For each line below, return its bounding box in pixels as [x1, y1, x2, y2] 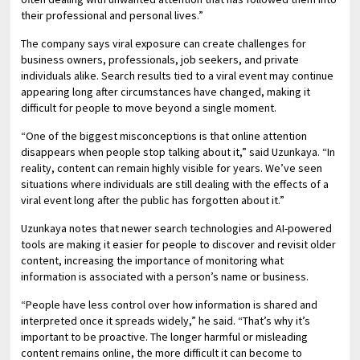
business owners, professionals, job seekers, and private [21, 52, 300, 67]
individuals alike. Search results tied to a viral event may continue [21, 68, 334, 83]
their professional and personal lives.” [21, 8, 204, 22]
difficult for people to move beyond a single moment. [21, 100, 277, 115]
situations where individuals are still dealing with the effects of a [21, 177, 329, 191]
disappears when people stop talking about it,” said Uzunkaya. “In [21, 145, 336, 159]
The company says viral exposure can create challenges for [21, 36, 307, 51]
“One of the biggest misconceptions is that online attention [21, 129, 308, 143]
